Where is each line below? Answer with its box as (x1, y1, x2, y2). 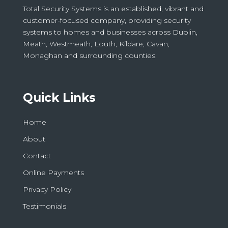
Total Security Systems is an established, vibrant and (22, 4, 204, 14)
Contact (22, 151, 51, 161)
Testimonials (22, 202, 66, 211)
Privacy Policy (22, 185, 71, 194)
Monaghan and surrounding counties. (22, 51, 157, 61)
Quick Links (22, 91, 96, 105)
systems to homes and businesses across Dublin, (22, 27, 197, 37)
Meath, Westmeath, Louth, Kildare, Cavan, (22, 39, 169, 49)
